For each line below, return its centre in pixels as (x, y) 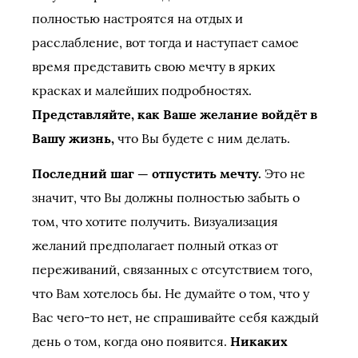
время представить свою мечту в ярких (153, 66)
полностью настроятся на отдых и (137, 18)
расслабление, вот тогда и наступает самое (165, 42)
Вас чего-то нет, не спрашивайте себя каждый (175, 317)
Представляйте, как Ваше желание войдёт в (175, 114)
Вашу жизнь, (73, 138)
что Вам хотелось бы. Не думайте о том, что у (171, 293)
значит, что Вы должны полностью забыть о (166, 197)
